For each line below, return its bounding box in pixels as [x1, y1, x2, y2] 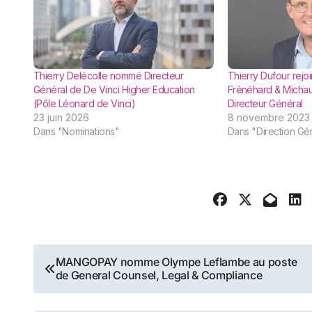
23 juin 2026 [33, 111, 89, 124]
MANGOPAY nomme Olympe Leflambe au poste [55, 255, 297, 270]
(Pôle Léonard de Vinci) [33, 97, 136, 110]
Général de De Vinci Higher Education [33, 84, 195, 96]
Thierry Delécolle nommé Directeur [33, 70, 184, 82]
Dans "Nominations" [33, 125, 120, 138]
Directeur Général [227, 97, 303, 110]
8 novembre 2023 [227, 111, 310, 124]
